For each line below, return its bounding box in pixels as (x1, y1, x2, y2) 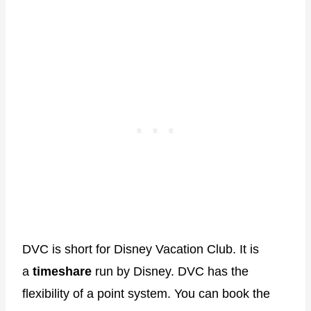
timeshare (33, 264, 92, 278)
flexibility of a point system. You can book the (22, 286, 270, 301)
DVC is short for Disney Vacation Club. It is (22, 242, 259, 256)
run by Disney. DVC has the (92, 264, 249, 278)
